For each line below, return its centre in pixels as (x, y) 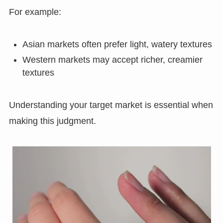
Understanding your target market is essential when (111, 105)
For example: (35, 12)
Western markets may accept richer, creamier (112, 59)
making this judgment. (52, 121)
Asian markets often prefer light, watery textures (117, 45)
